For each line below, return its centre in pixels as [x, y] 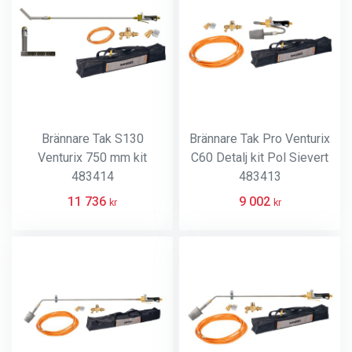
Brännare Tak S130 [92, 139]
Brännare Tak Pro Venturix [260, 139]
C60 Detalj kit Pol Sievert [260, 158]
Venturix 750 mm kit [92, 158]
